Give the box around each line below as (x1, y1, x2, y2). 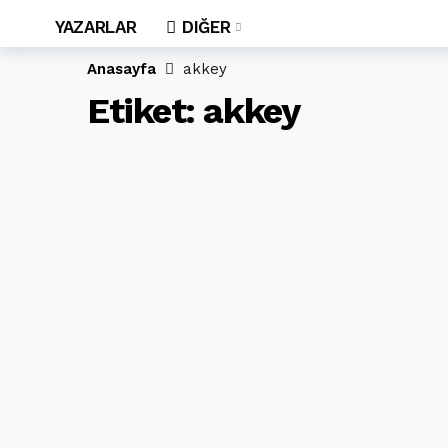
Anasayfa (87, 60, 156, 78)
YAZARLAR (55, 17, 137, 37)
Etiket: (87, 90, 204, 132)
